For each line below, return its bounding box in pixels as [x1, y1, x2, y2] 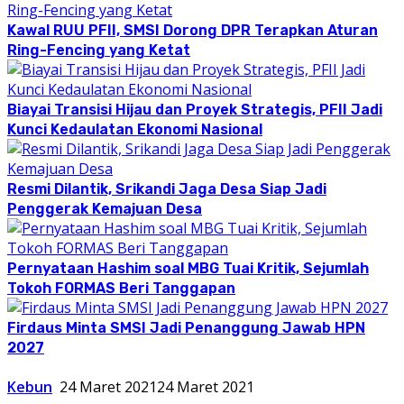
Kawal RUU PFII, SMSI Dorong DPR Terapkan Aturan [7, 21, 378, 39]
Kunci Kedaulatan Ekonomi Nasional [7, 120, 262, 138]
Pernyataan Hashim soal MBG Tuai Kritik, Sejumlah [7, 259, 369, 277]
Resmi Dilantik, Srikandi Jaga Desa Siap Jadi [7, 179, 326, 197]
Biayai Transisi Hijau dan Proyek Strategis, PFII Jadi [7, 100, 382, 118]
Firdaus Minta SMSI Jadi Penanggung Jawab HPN [7, 318, 365, 336]
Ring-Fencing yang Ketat [7, 41, 190, 59]
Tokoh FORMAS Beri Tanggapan [7, 279, 235, 297]
